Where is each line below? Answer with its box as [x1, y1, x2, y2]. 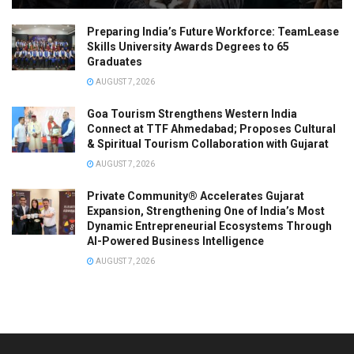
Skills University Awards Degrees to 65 [87, 40, 289, 54]
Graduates [87, 55, 142, 69]
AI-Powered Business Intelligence [87, 235, 264, 248]
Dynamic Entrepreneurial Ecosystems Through [87, 220, 332, 233]
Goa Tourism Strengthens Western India [87, 107, 297, 121]
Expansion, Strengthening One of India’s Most [87, 205, 325, 218]
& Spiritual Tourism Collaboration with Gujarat [87, 137, 329, 151]
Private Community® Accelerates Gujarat [87, 190, 304, 203]
